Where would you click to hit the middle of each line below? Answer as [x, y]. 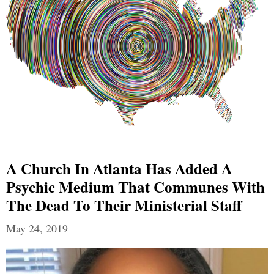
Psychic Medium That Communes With [135, 187]
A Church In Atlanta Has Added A [119, 168]
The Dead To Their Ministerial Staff [124, 205]
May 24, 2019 [37, 228]
